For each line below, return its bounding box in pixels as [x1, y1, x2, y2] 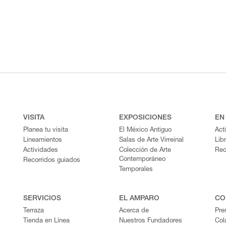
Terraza [23, 208, 44, 214]
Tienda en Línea [23, 218, 70, 224]
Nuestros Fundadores [119, 218, 182, 224]
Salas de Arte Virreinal [119, 137, 184, 144]
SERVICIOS [23, 195, 61, 202]
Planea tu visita [23, 127, 68, 134]
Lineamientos [23, 137, 62, 144]
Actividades [23, 147, 58, 154]
